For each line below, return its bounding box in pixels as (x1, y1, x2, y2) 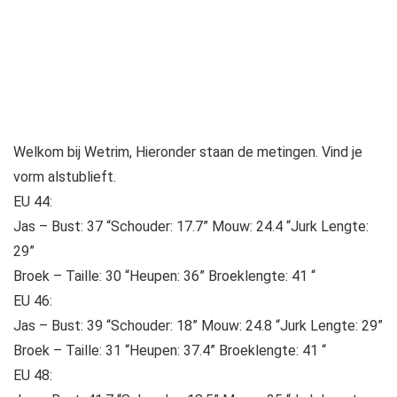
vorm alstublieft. (13, 168, 116, 186)
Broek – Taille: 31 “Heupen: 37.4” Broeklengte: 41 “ (13, 342, 326, 360)
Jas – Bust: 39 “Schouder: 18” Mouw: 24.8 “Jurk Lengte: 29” (13, 317, 383, 335)
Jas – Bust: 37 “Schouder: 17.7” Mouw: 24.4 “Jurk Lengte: (13, 218, 369, 236)
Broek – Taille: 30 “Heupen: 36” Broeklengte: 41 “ (13, 268, 315, 285)
